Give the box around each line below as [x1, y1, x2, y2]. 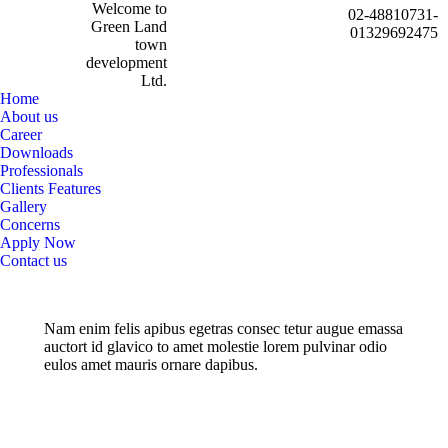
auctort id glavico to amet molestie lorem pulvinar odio [44, 338, 387, 355]
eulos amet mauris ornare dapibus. [44, 356, 258, 373]
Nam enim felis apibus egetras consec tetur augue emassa [44, 320, 403, 337]
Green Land [91, 18, 168, 35]
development [86, 54, 168, 71]
